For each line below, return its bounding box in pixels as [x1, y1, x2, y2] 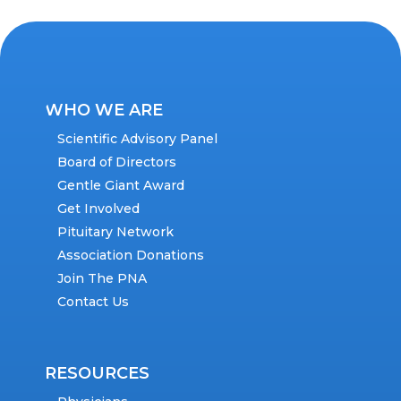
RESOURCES [45, 363, 149, 384]
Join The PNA [57, 270, 147, 287]
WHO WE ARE [45, 100, 163, 121]
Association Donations [57, 247, 204, 264]
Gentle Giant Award [57, 177, 184, 194]
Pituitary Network [57, 224, 174, 241]
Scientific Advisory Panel [57, 131, 218, 148]
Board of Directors [57, 154, 176, 171]
